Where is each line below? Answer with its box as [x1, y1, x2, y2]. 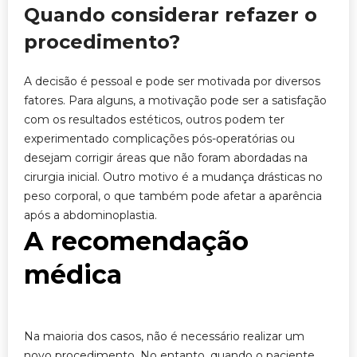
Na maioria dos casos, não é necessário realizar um [24, 329, 304, 343]
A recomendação [24, 226, 249, 257]
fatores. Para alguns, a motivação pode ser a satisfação [24, 93, 327, 108]
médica [24, 259, 122, 290]
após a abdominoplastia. [24, 208, 157, 222]
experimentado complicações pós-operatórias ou [24, 131, 295, 146]
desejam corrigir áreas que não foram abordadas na [24, 151, 308, 165]
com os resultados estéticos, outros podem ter [24, 112, 284, 127]
